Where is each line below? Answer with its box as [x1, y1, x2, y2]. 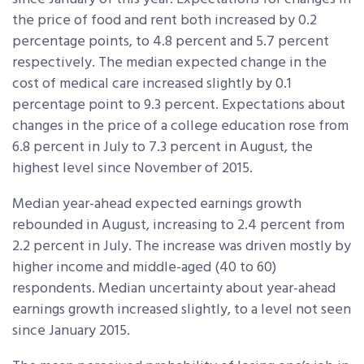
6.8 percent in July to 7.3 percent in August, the [12, 135, 313, 159]
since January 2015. [12, 318, 130, 343]
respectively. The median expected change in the [12, 50, 327, 75]
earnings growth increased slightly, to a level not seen [12, 297, 351, 322]
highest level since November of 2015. [12, 156, 253, 180]
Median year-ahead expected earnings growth [12, 192, 301, 216]
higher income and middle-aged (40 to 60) [12, 255, 276, 279]
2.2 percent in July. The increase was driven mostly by [12, 234, 351, 258]
